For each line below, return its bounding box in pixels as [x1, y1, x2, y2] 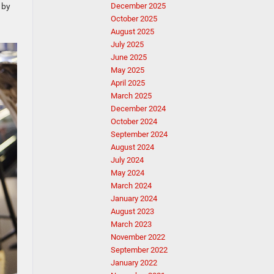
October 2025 [111, 14, 157, 23]
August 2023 [111, 207, 154, 216]
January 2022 [111, 258, 157, 267]
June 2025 [111, 53, 147, 62]
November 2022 [111, 232, 165, 242]
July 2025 [111, 40, 144, 49]
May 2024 [111, 168, 144, 177]
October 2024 [111, 117, 157, 126]
